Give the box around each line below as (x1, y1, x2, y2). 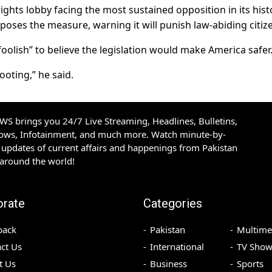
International (150, 240, 204, 253)
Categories (143, 196, 202, 211)
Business (150, 257, 187, 270)
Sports (236, 257, 263, 270)
